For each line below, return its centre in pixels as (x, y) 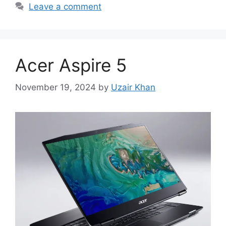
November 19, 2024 (55, 88)
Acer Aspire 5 (71, 65)
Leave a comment (65, 6)
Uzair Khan (133, 88)
